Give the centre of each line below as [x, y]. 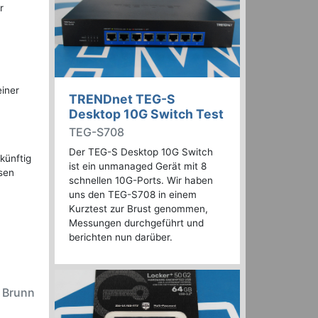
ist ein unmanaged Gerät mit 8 [138, 166]
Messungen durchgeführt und [136, 223]
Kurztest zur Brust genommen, [138, 209]
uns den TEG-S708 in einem [133, 195]
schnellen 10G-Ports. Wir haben [141, 181]
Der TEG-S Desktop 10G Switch [141, 152]
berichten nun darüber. [121, 237]
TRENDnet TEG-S [122, 99]
